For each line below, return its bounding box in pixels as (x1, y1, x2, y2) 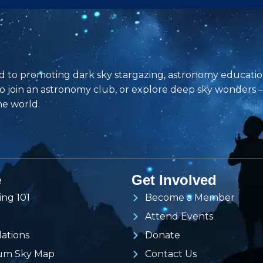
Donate (144, 230, 180, 241)
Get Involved (131, 172, 217, 188)
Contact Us (144, 248, 197, 260)
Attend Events (144, 211, 213, 222)
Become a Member (144, 192, 235, 204)
